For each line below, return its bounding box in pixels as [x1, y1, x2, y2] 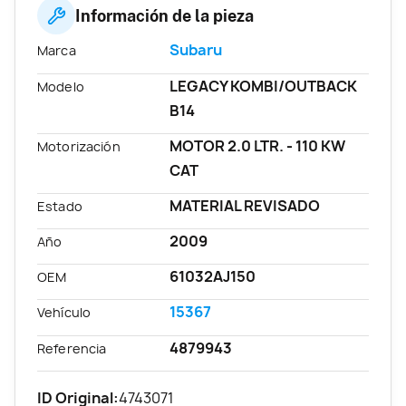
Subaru [169, 40, 223, 61]
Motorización [37, 137, 121, 155]
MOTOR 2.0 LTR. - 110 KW [169, 135, 346, 156]
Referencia [37, 339, 107, 357]
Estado [37, 197, 82, 215]
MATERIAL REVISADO [169, 195, 321, 216]
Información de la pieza [75, 5, 254, 25]
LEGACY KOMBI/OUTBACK [169, 75, 358, 96]
